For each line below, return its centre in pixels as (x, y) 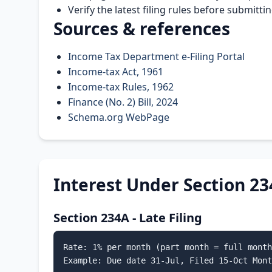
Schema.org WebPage (119, 117)
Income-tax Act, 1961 (116, 72)
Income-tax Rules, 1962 (121, 87)
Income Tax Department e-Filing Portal (156, 57)
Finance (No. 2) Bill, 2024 (123, 102)
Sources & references (142, 29)
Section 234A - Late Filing (128, 218)
